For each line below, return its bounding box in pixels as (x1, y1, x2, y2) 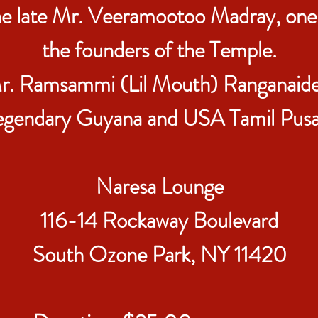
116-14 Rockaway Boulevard (40, 204, 278, 236)
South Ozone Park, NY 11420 (32, 238, 287, 270)
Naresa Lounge (95, 170, 224, 202)
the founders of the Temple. (42, 34, 277, 66)
